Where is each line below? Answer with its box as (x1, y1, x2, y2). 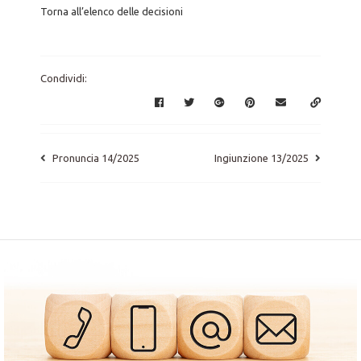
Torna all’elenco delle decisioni (40, 5, 183, 17)
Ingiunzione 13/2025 (214, 151, 309, 164)
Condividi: (40, 72, 87, 84)
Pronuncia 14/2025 (52, 151, 139, 164)
